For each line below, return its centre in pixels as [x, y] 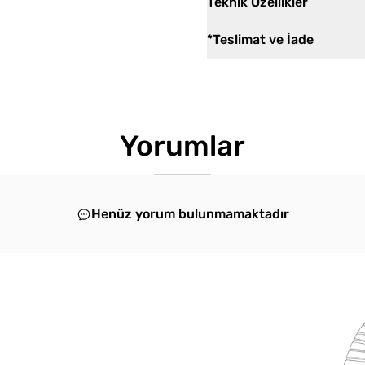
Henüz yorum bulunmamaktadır [190, 214]
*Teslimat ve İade [260, 40]
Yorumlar [182, 146]
